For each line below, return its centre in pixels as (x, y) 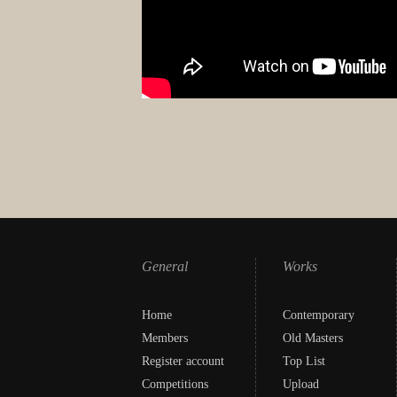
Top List (304, 361)
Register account (183, 361)
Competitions (175, 384)
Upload (301, 384)
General (165, 266)
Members (165, 338)
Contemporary (319, 315)
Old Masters (313, 338)
